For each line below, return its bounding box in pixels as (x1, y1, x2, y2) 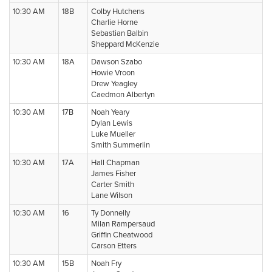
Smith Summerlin (91, 140, 150, 150)
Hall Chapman (91, 158, 140, 168)
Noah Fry (91, 259, 121, 268)
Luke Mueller (91, 129, 135, 139)
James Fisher (91, 169, 136, 178)
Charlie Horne (91, 18, 138, 27)
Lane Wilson (91, 191, 132, 200)
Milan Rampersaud (91, 219, 155, 229)
